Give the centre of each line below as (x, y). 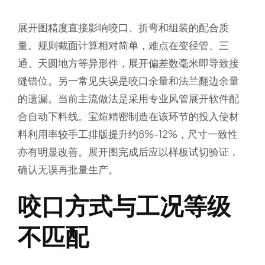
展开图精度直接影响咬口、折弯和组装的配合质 (123, 28)
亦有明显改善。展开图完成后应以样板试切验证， (128, 152)
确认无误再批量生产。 (68, 169)
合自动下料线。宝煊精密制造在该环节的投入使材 (128, 116)
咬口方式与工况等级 (124, 205)
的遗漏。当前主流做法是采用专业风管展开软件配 (128, 98)
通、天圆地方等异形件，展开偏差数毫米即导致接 (128, 63)
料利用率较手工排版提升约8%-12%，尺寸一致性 (127, 134)
